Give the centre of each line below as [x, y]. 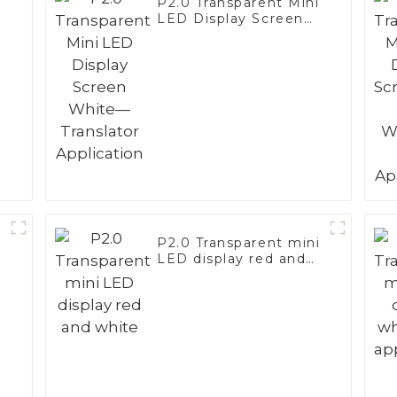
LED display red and [232, 259]
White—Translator [223, 35]
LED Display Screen [230, 19]
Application [198, 51]
